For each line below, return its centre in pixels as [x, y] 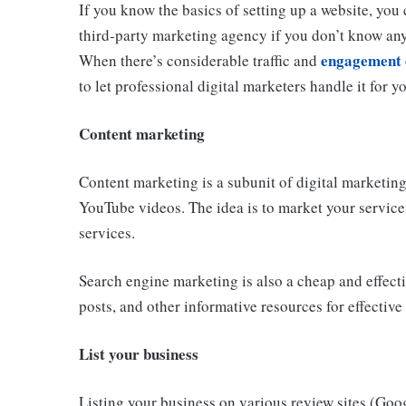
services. [107, 232]
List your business [139, 353]
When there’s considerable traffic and [200, 60]
